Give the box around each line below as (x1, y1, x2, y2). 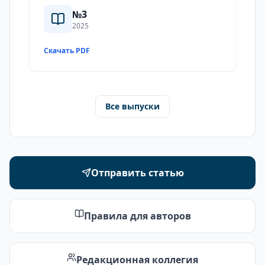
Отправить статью (91, 166, 184, 179)
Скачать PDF (44, 46, 90, 56)
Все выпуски (105, 101, 160, 112)
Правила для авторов (83, 209, 191, 222)
